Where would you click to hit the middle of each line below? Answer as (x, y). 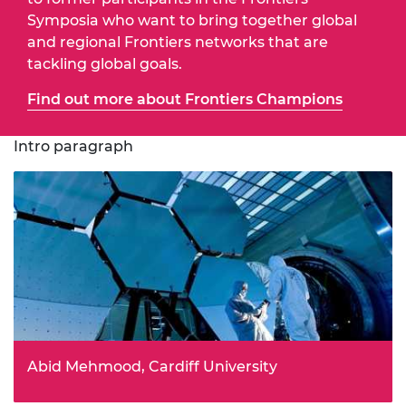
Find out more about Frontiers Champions (185, 99)
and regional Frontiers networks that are (178, 42)
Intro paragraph (73, 146)
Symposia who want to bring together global (192, 20)
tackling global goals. (105, 63)
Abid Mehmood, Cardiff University (152, 366)
